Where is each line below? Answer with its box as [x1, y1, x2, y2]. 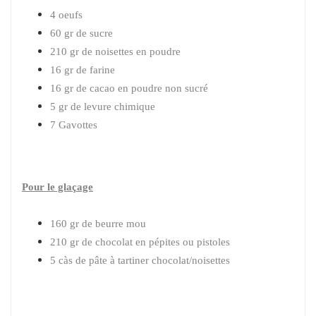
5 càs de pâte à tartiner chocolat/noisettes [50, 254, 230, 266]
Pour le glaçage [22, 181, 93, 193]
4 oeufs [50, 8, 83, 20]
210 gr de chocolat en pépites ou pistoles [50, 236, 230, 248]
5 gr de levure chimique [50, 100, 155, 112]
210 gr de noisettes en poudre [50, 45, 181, 57]
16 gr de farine [50, 63, 115, 75]
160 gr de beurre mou [50, 217, 146, 229]
